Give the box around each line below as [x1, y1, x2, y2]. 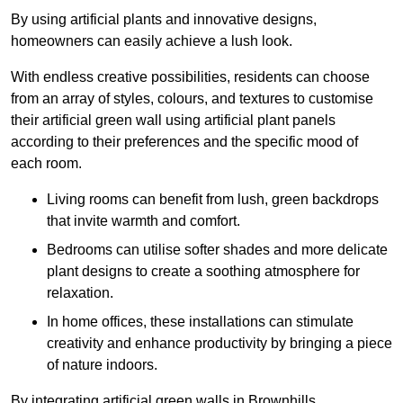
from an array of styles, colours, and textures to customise [11, 91, 373, 107]
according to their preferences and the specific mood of [11, 134, 358, 150]
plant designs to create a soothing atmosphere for [47, 264, 360, 280]
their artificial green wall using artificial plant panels [11, 112, 336, 129]
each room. [11, 156, 82, 172]
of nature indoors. [47, 357, 157, 373]
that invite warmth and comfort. [47, 213, 240, 229]
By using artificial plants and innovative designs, [11, 12, 317, 28]
